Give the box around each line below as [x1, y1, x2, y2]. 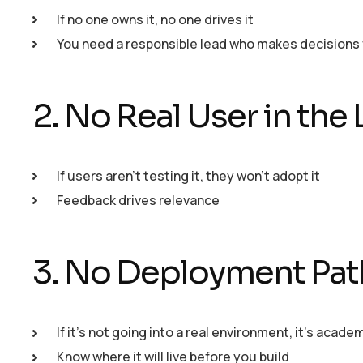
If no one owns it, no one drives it [57, 10, 254, 28]
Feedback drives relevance [57, 190, 220, 209]
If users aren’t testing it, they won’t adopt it [57, 166, 320, 185]
